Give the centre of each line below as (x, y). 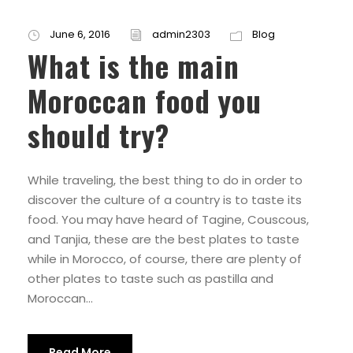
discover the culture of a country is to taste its (165, 200)
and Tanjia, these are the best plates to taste (163, 240)
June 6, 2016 (80, 35)
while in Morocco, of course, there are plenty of (165, 259)
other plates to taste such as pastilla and (150, 279)
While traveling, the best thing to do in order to (165, 180)
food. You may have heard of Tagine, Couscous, (168, 220)
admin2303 (181, 35)
